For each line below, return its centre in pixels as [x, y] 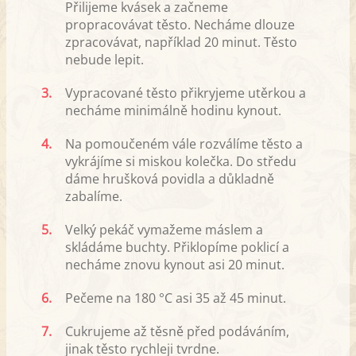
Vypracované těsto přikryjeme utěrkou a [186, 93]
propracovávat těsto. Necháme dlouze [180, 24]
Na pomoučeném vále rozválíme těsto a [184, 143]
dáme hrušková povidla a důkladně [170, 178]
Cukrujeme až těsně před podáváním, [177, 331]
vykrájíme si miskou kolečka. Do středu [181, 161]
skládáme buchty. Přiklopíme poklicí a [177, 247]
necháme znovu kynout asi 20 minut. [175, 264]
